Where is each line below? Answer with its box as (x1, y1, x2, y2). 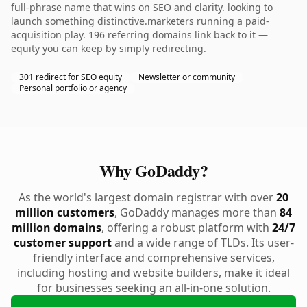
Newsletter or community (138, 71, 235, 83)
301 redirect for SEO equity (19, 71, 122, 83)
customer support (13, 235, 112, 250)
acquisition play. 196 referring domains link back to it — (11, 28, 268, 41)
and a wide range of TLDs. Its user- (111, 235, 294, 250)
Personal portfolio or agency (19, 82, 127, 94)
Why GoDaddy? (99, 158, 208, 182)
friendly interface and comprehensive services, (32, 250, 275, 265)
